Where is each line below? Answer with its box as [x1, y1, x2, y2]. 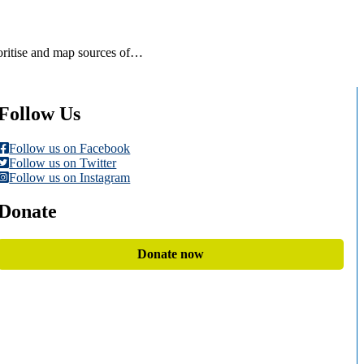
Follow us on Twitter [9, 155, 117, 170]
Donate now [137, 247, 205, 262]
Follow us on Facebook [9, 141, 131, 155]
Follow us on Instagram [9, 170, 131, 184]
